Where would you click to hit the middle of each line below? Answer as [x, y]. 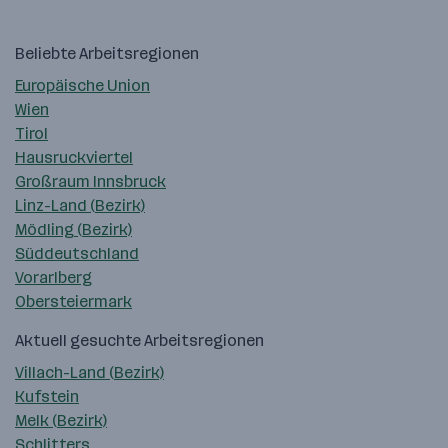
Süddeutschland [77, 253]
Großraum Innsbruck [90, 181]
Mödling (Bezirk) [73, 229]
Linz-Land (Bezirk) [80, 205]
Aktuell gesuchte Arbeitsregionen [139, 340]
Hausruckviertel [74, 157]
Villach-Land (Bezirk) [89, 372]
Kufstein [47, 396]
